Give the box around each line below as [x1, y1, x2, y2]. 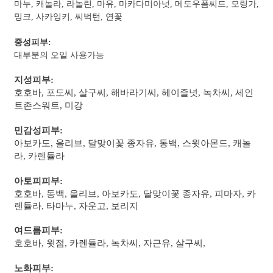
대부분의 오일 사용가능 [14, 50, 104, 60]
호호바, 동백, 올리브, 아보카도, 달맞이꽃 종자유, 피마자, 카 [14, 188, 256, 199]
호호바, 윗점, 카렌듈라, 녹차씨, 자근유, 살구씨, [14, 238, 208, 248]
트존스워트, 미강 [14, 100, 83, 110]
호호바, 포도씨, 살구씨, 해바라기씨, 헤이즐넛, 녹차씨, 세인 [14, 87, 253, 97]
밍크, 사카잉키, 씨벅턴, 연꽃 [14, 12, 122, 21]
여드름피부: [14, 225, 68, 235]
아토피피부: [14, 175, 65, 186]
